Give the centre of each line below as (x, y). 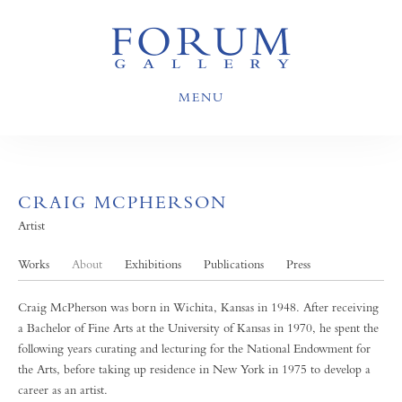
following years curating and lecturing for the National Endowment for (194, 348)
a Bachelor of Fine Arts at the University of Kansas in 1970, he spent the (198, 328)
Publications (234, 264)
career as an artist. (63, 389)
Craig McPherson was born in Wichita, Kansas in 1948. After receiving (198, 307)
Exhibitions (153, 264)
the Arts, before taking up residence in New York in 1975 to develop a (194, 369)
